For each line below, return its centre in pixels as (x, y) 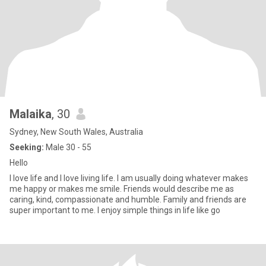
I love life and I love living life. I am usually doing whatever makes (129, 178)
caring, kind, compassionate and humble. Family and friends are (128, 199)
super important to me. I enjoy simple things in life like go (115, 210)
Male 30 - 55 (68, 147)
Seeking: (27, 147)
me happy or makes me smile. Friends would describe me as (122, 189)
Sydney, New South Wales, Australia (76, 132)
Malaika (31, 114)
